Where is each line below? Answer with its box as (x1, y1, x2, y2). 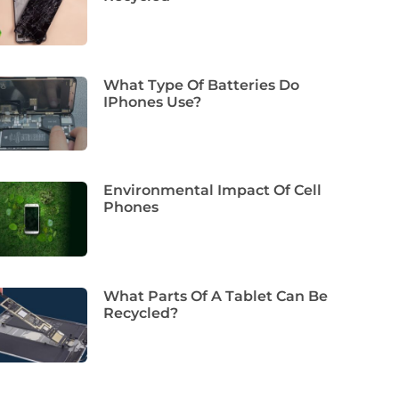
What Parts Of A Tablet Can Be (103, 288, 329, 305)
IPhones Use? (103, 93, 202, 110)
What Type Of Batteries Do (103, 76, 300, 94)
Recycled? (103, 305, 179, 322)
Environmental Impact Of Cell (103, 182, 322, 199)
